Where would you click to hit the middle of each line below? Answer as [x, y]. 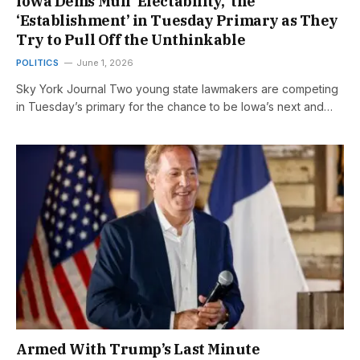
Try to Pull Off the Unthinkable [131, 40]
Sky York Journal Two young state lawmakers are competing [177, 89]
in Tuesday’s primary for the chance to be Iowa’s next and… [174, 107]
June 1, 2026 [104, 63]
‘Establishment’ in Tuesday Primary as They [177, 21]
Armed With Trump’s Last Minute [138, 349]
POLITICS [37, 63]
